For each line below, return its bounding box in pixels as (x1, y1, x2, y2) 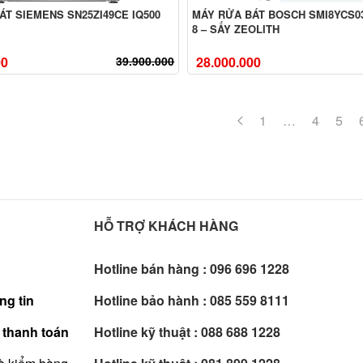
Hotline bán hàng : (93, 259, 207, 279)
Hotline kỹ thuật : (93, 322, 198, 342)
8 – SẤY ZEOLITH (192, 21, 280, 37)
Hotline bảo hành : (93, 291, 207, 310)
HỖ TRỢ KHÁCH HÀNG (93, 216, 238, 236)
